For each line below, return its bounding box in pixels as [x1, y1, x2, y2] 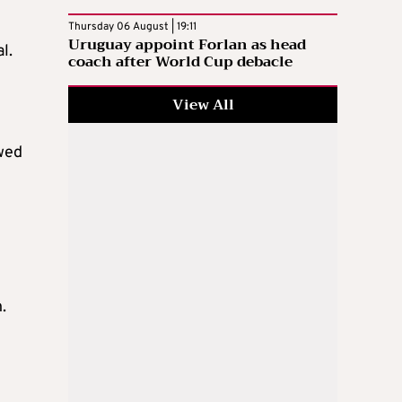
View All [171, 92, 234, 118]
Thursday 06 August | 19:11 [68, 19, 197, 34]
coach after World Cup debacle [68, 48, 293, 74]
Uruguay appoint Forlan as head [68, 31, 306, 57]
